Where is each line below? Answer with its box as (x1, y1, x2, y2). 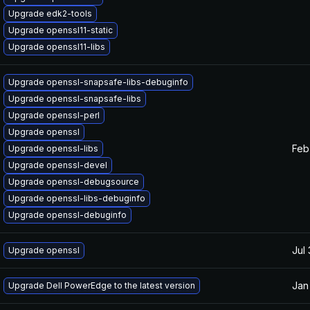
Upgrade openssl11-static (8, 25, 113, 35)
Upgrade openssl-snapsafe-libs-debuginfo (8, 77, 188, 87)
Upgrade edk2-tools (8, 8, 92, 19)
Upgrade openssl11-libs (8, 42, 105, 52)
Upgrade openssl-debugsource (8, 176, 139, 187)
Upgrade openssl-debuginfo (8, 210, 127, 220)
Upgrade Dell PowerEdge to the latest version (8, 280, 195, 291)
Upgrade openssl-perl (8, 110, 100, 120)
